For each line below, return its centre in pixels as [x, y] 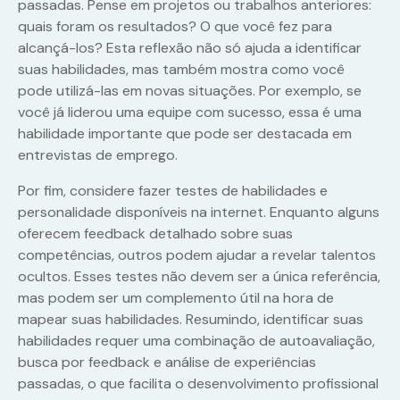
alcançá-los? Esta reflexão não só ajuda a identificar [190, 48]
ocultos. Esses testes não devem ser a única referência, [199, 277]
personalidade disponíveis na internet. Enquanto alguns [199, 212]
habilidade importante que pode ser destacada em [185, 134]
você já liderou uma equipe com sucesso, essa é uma [190, 112]
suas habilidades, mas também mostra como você [181, 70]
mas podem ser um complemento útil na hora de [176, 298]
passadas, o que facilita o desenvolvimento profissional [198, 384]
